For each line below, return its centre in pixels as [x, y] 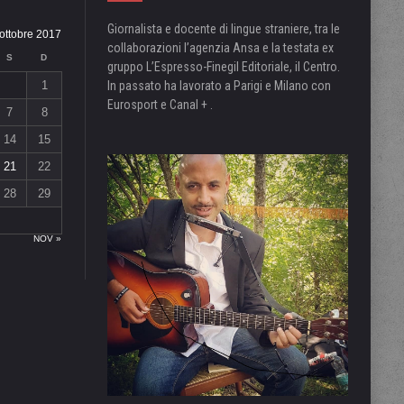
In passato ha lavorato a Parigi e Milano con [219, 86]
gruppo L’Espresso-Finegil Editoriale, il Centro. [223, 67]
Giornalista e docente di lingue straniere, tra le [223, 29]
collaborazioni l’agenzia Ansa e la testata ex [220, 48]
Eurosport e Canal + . [160, 105]
